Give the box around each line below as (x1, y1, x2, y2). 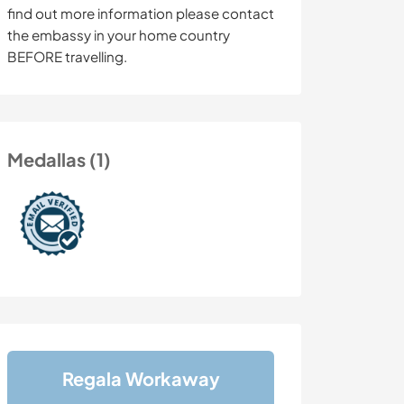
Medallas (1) (7, 148, 111, 171)
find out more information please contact (7, 5, 274, 23)
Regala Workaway (61, 367, 220, 390)
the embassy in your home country (7, 26, 230, 44)
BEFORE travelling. (7, 48, 127, 66)
